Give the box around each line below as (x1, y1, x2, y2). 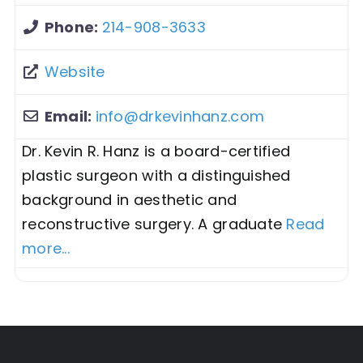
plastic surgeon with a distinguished (21, 164, 291, 186)
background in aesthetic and (21, 189, 237, 210)
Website (44, 61, 105, 82)
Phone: (44, 16, 102, 37)
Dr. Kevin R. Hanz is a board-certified (21, 140, 291, 161)
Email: (44, 105, 96, 126)
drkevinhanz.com (139, 105, 265, 126)
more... (21, 237, 70, 258)
